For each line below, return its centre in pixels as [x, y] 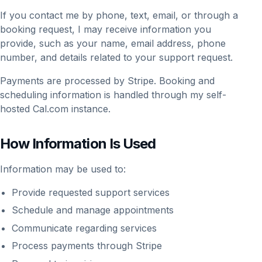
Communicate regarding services [84, 228]
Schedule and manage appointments [93, 210]
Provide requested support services [91, 193]
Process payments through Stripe [87, 246]
